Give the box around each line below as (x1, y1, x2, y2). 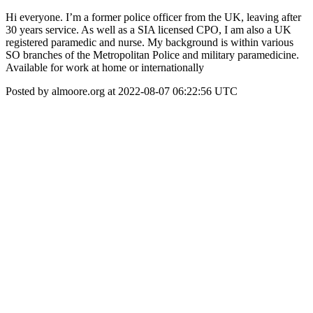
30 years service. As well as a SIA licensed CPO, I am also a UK (6, 24, 291, 36)
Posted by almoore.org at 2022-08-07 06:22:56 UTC (6, 85, 238, 97)
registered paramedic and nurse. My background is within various (6, 36, 293, 48)
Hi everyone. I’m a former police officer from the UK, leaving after (6, 11, 301, 23)
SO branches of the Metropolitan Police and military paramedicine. (6, 49, 299, 61)
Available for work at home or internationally (6, 61, 204, 73)
